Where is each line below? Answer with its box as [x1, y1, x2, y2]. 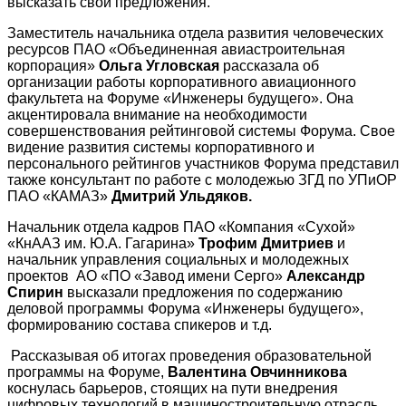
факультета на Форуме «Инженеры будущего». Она [7, 91, 353, 107]
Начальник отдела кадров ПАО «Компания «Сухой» [7, 219, 359, 236]
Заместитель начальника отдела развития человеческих [7, 25, 383, 42]
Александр [286, 268, 365, 285]
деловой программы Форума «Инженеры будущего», [7, 301, 363, 317]
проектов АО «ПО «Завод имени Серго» [7, 268, 286, 285]
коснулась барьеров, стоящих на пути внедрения [7, 381, 338, 397]
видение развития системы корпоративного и [7, 140, 314, 156]
